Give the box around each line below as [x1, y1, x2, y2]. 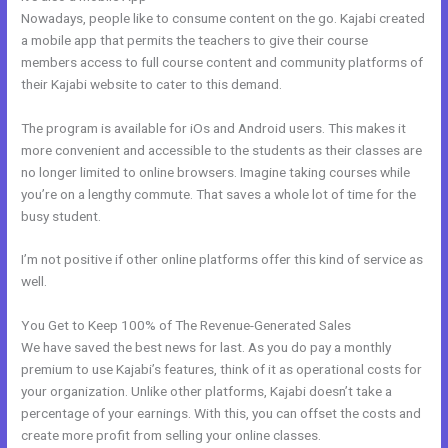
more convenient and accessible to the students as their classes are [21, 141, 423, 158]
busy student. [21, 207, 102, 224]
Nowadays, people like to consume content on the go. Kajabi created [21, 9, 426, 26]
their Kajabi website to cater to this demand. [21, 75, 283, 92]
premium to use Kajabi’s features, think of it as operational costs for [21, 361, 423, 378]
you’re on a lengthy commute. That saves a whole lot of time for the [21, 185, 417, 202]
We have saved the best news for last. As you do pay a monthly [21, 339, 392, 356]
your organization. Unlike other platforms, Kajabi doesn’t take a [21, 383, 393, 400]
